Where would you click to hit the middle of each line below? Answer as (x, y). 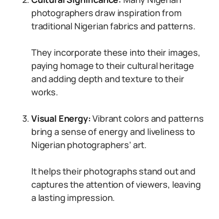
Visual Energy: (61, 118)
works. (45, 92)
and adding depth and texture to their (108, 79)
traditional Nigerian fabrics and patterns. (113, 26)
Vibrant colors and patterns (147, 118)
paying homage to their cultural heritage (113, 66)
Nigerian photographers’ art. (89, 145)
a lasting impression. (73, 197)
